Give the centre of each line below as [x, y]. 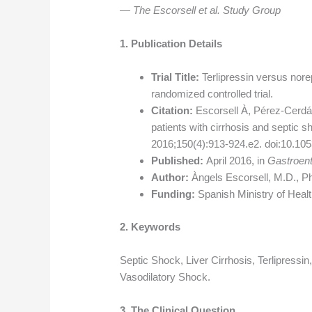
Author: [170, 178]
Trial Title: [175, 77]
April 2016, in [236, 161]
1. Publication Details [171, 44]
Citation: [172, 111]
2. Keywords [150, 226]
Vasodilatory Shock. [165, 276]
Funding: [173, 194]
